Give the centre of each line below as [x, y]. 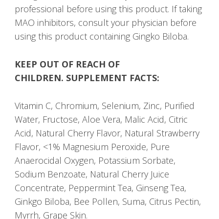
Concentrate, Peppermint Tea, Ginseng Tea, [100, 187]
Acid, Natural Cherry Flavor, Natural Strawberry [107, 133]
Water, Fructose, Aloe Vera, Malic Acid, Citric [101, 119]
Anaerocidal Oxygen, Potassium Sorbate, [95, 160]
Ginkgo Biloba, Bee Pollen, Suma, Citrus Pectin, [108, 201]
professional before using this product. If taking [108, 9]
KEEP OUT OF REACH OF [67, 64]
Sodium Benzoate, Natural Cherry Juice [92, 174]
